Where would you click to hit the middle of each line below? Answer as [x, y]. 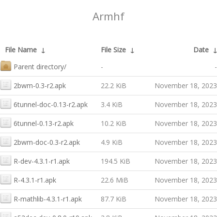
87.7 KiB [114, 199]
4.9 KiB [112, 142]
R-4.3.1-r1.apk [35, 180]
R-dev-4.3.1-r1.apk [42, 161]
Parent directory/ [40, 67]
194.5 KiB [116, 161]
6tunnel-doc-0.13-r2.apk [51, 104]
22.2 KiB [114, 85]
